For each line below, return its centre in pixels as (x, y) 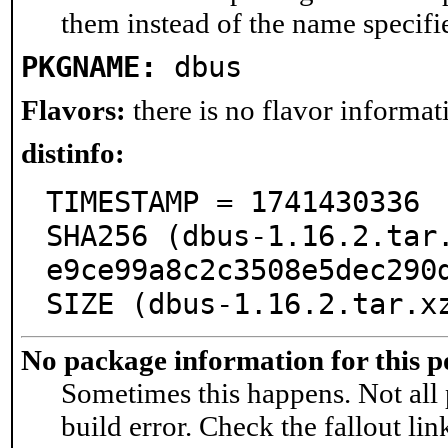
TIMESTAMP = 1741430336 (233, 202)
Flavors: (73, 110)
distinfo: (73, 153)
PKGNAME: (89, 67)
